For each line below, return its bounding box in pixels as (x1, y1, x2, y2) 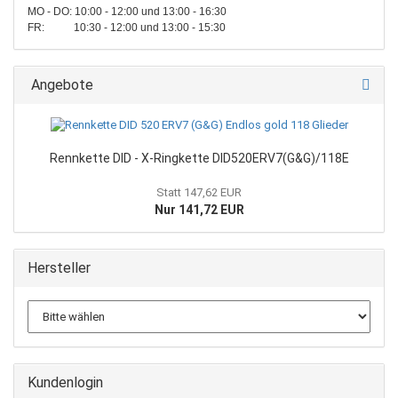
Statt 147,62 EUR (156, 185, 242, 199)
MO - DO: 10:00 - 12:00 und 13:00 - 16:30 (28, 4, 227, 18)
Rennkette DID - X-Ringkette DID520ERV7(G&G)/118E (49, 150, 349, 165)
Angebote (28, 76, 93, 93)
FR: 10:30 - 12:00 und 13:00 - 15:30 (28, 20, 226, 34)
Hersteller (28, 259, 91, 276)
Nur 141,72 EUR (154, 202, 244, 217)
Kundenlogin (28, 373, 103, 391)
